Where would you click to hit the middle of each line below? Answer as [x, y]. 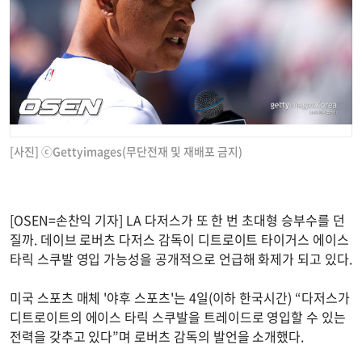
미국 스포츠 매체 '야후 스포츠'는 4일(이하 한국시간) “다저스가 [180, 298]
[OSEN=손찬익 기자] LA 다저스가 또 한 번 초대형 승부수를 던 [177, 220]
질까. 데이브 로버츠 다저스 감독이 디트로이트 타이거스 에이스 [179, 240]
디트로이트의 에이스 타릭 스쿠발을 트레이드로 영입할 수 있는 [178, 317]
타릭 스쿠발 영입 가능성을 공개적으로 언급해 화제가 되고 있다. [181, 259]
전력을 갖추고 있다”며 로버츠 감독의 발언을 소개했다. [157, 337]
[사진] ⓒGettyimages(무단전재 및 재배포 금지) [126, 152]
